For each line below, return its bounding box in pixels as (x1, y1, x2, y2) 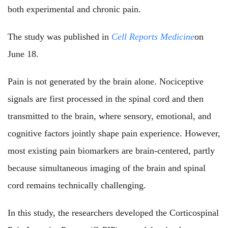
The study (8, 31, 44, 42)
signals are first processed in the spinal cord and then (8, 93, 204, 104)
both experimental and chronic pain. (8, 4, 141, 14)
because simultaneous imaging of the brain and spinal (8, 162, 206, 173)
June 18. (8, 48, 39, 59)
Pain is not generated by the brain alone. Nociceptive (8, 76, 204, 87)
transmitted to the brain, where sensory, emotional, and (8, 110, 211, 121)
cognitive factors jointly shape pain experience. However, (8, 128, 220, 138)
